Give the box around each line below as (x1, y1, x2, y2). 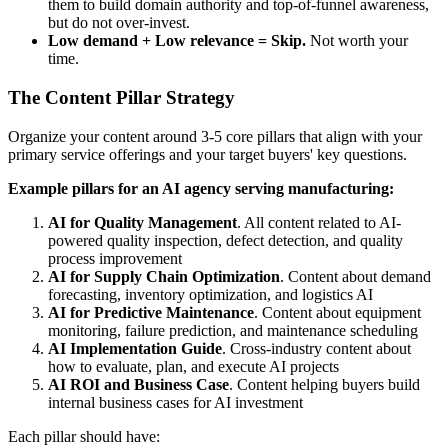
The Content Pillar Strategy (8, 87, 235, 108)
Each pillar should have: (8, 427, 160, 445)
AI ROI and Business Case (48, 375, 229, 393)
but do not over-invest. (48, 14, 190, 32)
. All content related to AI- (237, 213, 401, 231)
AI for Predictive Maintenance (48, 303, 254, 321)
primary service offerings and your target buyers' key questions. (8, 145, 407, 163)
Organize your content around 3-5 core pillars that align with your (8, 127, 422, 145)
